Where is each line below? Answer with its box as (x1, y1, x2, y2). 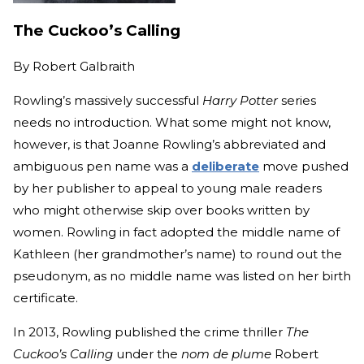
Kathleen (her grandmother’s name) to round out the (13, 245, 342, 262)
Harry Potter (202, 92, 281, 108)
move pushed (259, 158, 349, 174)
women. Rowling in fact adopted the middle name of (13, 223, 340, 240)
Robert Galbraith (32, 58, 135, 74)
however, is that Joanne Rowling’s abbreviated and (13, 136, 326, 152)
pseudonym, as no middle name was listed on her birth (13, 267, 351, 284)
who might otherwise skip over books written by (13, 201, 310, 218)
